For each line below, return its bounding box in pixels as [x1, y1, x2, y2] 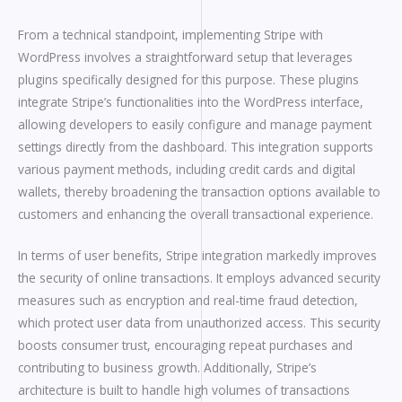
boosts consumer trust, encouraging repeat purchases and [18, 336, 353, 354]
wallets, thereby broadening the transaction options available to [18, 182, 380, 200]
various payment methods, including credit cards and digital [18, 160, 355, 178]
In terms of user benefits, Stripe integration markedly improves [18, 247, 377, 265]
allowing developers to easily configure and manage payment [18, 115, 371, 133]
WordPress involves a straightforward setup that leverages [18, 48, 353, 66]
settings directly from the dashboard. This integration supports [18, 137, 373, 155]
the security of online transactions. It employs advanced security [18, 269, 380, 287]
